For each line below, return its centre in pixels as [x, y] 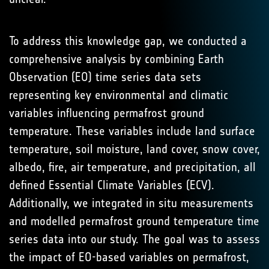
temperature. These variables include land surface [132, 131]
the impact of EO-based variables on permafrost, [129, 257]
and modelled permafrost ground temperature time [134, 221]
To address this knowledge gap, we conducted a [128, 41]
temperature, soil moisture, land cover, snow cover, [134, 149]
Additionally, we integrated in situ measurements [131, 203]
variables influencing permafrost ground [107, 113]
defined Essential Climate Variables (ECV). [112, 185]
